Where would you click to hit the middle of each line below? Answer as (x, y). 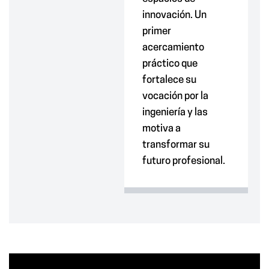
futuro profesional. (183, 161)
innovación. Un (174, 15)
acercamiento (173, 48)
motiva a (161, 129)
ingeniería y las (175, 113)
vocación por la (175, 96)
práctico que (170, 64)
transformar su (176, 145)
